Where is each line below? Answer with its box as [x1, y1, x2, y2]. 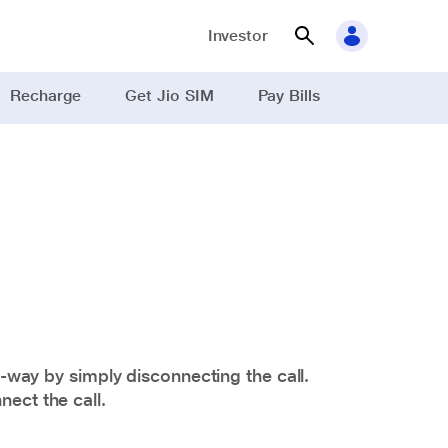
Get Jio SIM [125, 86, 214, 105]
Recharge [10, 86, 82, 105]
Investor [207, 26, 268, 45]
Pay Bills [257, 86, 320, 105]
